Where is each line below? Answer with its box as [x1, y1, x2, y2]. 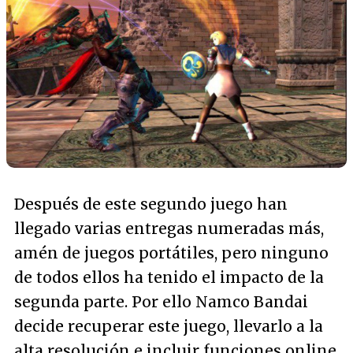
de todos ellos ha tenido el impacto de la [14, 267, 324, 287]
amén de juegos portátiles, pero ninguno [14, 243, 329, 262]
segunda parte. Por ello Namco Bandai [14, 292, 308, 311]
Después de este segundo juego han [14, 194, 288, 214]
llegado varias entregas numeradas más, [14, 218, 324, 238]
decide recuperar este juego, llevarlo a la [14, 316, 323, 336]
